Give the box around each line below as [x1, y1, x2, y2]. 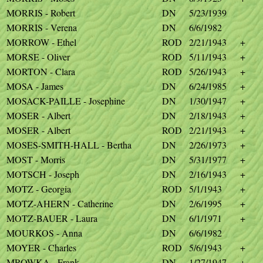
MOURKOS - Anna [6, 227, 82, 239]
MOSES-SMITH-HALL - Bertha [6, 139, 131, 151]
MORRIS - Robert [6, 6, 75, 19]
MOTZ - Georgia [6, 183, 71, 195]
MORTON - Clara [6, 65, 75, 77]
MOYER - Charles [6, 241, 76, 254]
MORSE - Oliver [6, 50, 70, 63]
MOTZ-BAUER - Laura [6, 212, 97, 224]
